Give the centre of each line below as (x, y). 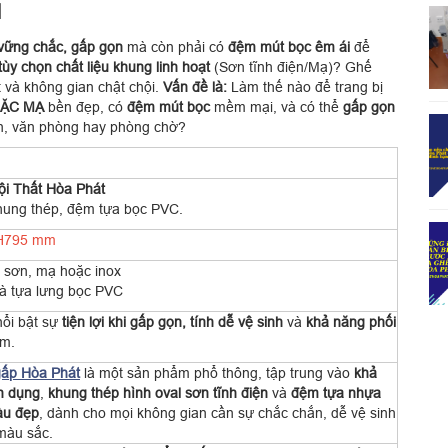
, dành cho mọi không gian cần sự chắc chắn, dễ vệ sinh (217, 413)
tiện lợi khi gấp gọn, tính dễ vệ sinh (172, 322)
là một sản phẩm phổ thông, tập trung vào (217, 373)
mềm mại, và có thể (276, 107)
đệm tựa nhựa (336, 393)
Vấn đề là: (195, 87)
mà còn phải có (175, 47)
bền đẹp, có (85, 107)
